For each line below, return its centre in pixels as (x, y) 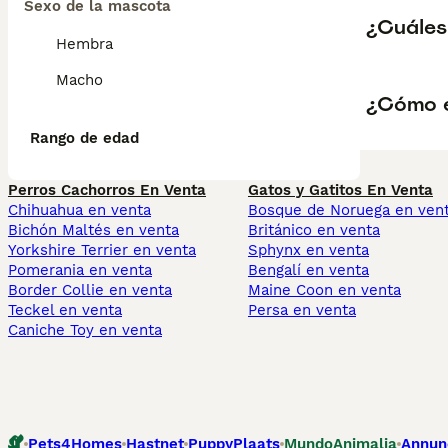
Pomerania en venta (80, 270)
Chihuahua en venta (79, 210)
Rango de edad (84, 138)
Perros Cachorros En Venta (107, 190)
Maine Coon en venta (324, 290)
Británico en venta (314, 230)
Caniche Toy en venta (85, 330)
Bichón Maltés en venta (93, 230)
